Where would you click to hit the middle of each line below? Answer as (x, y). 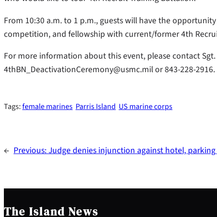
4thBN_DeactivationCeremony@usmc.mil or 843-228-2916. (109, 70)
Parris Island (96, 106)
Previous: (31, 150)
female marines (47, 106)
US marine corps (146, 106)
